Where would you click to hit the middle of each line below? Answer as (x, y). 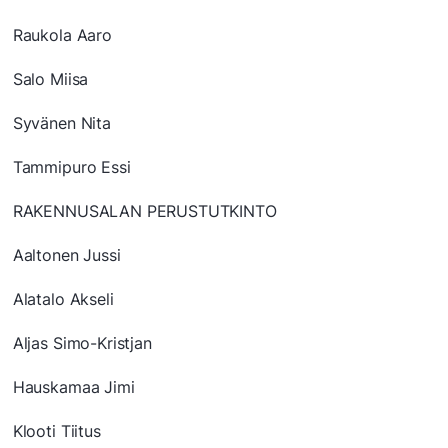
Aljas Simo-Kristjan (82, 343)
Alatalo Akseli (63, 299)
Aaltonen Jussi (66, 255)
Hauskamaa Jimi (73, 387)
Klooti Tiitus (56, 431)
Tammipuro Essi (71, 167)
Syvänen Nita (61, 123)
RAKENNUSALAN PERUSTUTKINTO (144, 211)
